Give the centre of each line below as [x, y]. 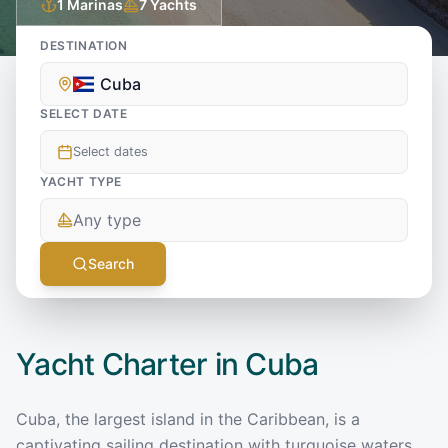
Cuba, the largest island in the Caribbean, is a [188, 418]
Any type [107, 219]
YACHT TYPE [81, 181]
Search [111, 263]
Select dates [110, 151]
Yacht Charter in [131, 363]
